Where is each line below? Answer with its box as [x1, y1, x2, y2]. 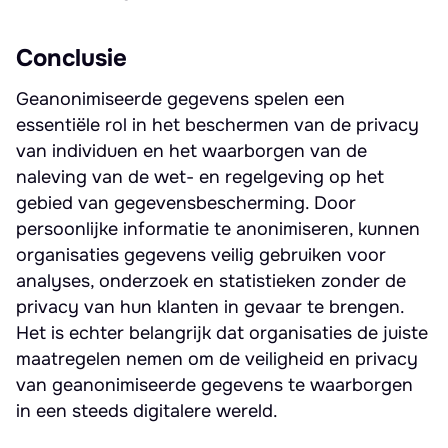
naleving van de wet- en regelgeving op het [16, 166, 384, 188]
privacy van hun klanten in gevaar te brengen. [16, 296, 404, 318]
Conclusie [16, 43, 127, 73]
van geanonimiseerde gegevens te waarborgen [16, 374, 413, 396]
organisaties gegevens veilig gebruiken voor [16, 244, 386, 266]
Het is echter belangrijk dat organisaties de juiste [16, 322, 428, 344]
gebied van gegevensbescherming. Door [16, 192, 356, 214]
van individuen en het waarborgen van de [16, 140, 367, 162]
